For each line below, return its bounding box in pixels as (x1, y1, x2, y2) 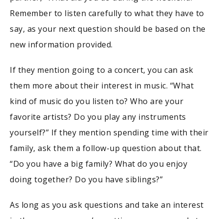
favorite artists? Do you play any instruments (10, 111, 186, 123)
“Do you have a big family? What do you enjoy (10, 158, 187, 170)
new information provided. (10, 39, 113, 50)
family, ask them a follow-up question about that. (10, 143, 202, 154)
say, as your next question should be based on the (10, 23, 206, 35)
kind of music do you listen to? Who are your (10, 96, 183, 107)
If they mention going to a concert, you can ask (10, 65, 194, 76)
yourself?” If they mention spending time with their (10, 127, 209, 138)
